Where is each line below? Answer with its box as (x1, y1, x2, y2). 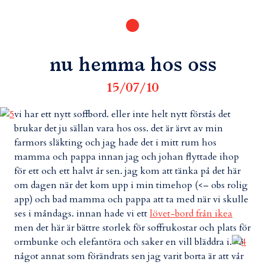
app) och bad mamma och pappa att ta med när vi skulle (14, 193, 248, 206)
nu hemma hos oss (49, 56, 216, 75)
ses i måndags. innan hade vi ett (14, 207, 150, 220)
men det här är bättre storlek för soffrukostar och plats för (14, 221, 251, 234)
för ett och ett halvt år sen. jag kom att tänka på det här (14, 164, 241, 177)
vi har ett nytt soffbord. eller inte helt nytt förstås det (14, 108, 231, 121)
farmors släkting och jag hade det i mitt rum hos (14, 136, 216, 149)
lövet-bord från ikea (150, 207, 232, 220)
